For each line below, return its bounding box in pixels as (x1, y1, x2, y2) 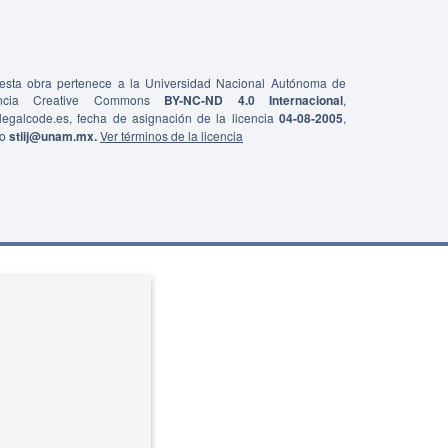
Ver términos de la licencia (100, 127, 243, 144)
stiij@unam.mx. (9, 127, 97, 145)
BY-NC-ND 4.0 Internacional (164, 91, 343, 109)
